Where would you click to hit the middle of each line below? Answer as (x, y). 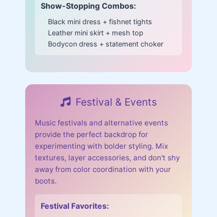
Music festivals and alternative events (101, 123)
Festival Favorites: (75, 206)
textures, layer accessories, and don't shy (107, 157)
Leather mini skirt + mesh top (96, 32)
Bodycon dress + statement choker (106, 44)
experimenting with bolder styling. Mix (101, 146)
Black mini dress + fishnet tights (100, 21)
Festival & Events (116, 102)
